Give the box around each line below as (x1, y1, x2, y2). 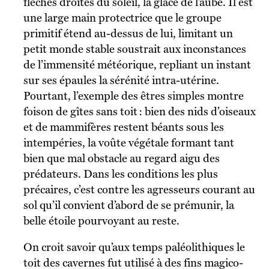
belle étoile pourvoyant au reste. (23, 214, 180, 227)
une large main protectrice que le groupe (23, 11, 222, 24)
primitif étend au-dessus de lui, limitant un (23, 26, 233, 40)
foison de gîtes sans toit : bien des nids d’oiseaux (23, 104, 256, 118)
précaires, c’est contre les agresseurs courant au (23, 183, 255, 196)
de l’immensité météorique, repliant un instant (23, 58, 251, 71)
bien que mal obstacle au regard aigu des (23, 151, 220, 165)
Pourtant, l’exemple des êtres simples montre (23, 89, 244, 102)
